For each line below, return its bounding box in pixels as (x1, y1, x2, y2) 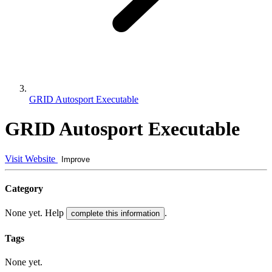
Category (5, 183, 43, 194)
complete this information (71, 209, 160, 219)
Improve (61, 154, 90, 164)
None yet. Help (5, 208, 66, 219)
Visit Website (5, 153, 58, 164)
